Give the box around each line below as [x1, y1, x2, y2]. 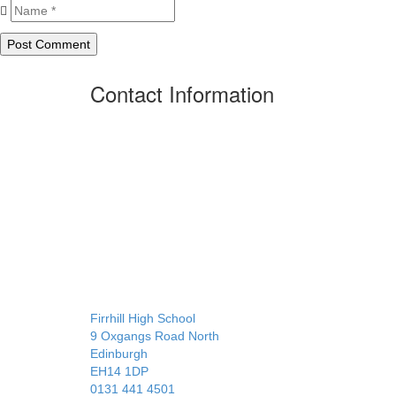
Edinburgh [90, 346, 148, 361]
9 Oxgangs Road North [90, 329, 219, 343]
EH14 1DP [90, 364, 148, 378]
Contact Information [90, 78, 274, 109]
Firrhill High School [90, 311, 195, 325]
